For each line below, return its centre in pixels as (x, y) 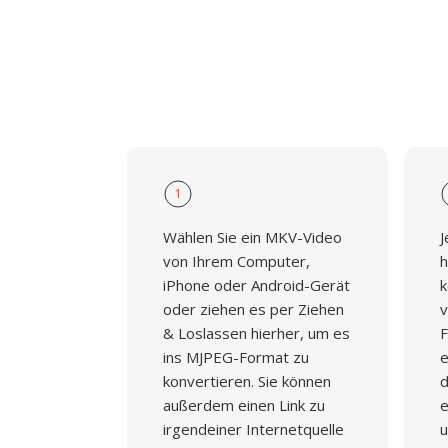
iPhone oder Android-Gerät (256, 285)
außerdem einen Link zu (244, 405)
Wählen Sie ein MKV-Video (252, 237)
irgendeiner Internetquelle (253, 429)
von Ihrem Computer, (236, 261)
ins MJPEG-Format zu (236, 357)
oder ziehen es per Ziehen (253, 309)
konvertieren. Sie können (247, 381)
